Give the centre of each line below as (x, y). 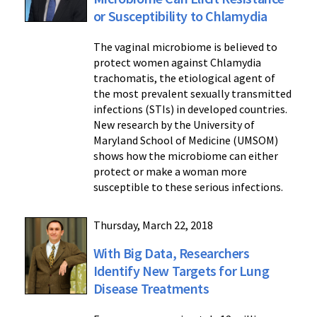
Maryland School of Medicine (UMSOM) (185, 140)
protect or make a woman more (170, 171)
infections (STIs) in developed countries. (190, 109)
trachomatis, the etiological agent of (184, 77)
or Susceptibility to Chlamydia (180, 16)
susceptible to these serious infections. (188, 186)
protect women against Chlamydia (177, 62)
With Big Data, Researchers (171, 253)
